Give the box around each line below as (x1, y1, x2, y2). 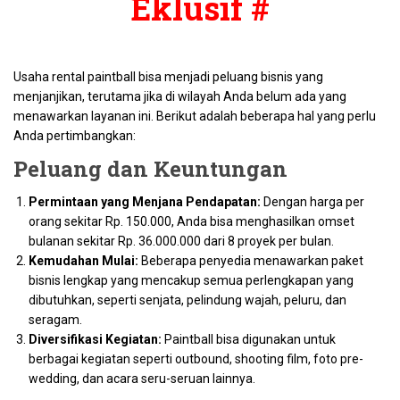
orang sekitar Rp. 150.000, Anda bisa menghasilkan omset (29, 214, 354, 229)
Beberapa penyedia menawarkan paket (138, 254, 363, 268)
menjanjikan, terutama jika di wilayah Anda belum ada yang (13, 89, 346, 104)
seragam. (29, 312, 82, 327)
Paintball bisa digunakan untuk (162, 332, 336, 346)
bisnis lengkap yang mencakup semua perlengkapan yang (29, 273, 354, 287)
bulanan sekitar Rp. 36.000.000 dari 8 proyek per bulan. (29, 234, 334, 248)
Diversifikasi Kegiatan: (29, 332, 162, 346)
